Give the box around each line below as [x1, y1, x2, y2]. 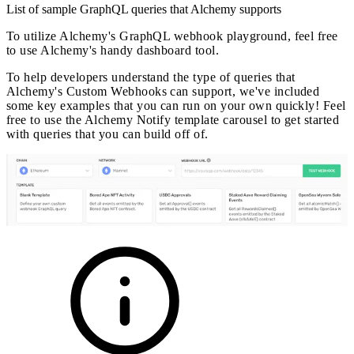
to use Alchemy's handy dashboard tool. [6, 43, 220, 57]
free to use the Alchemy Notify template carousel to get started [6, 112, 340, 126]
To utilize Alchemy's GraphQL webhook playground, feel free [6, 28, 338, 43]
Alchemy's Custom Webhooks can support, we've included [6, 84, 320, 98]
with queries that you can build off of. [6, 126, 209, 141]
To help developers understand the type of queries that [6, 70, 296, 84]
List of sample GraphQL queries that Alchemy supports [6, 2, 281, 16]
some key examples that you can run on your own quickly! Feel [6, 98, 346, 112]
